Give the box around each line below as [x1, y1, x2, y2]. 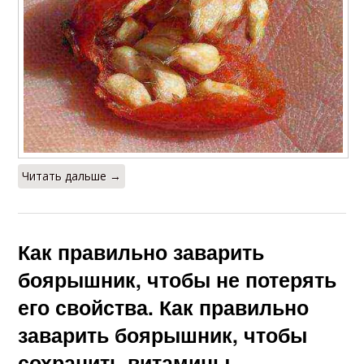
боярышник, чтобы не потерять [18, 265, 337, 295]
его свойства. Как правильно [18, 292, 310, 323]
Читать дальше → [22, 168, 122, 184]
